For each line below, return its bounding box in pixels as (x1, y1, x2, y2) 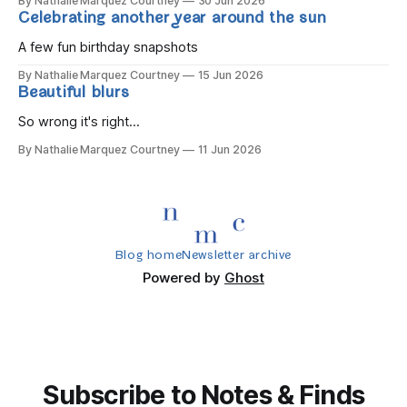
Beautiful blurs (18, 84, 130, 104)
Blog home (114, 249, 183, 264)
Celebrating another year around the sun (18, 10, 326, 30)
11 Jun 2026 (197, 143, 262, 157)
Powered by (143, 269, 224, 287)
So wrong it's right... (18, 114, 140, 131)
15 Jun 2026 (197, 68, 263, 83)
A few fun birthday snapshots (18, 39, 198, 56)
